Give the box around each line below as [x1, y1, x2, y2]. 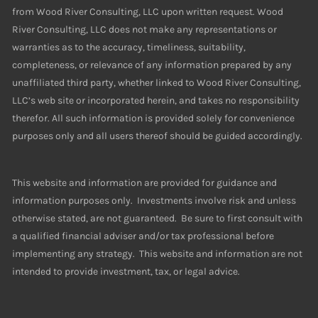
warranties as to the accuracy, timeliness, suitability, [12, 41, 246, 54]
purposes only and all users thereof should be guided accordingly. [12, 130, 303, 143]
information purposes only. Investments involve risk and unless [12, 194, 297, 207]
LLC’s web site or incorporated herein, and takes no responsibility [12, 94, 300, 107]
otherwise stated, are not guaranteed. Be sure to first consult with [12, 212, 303, 225]
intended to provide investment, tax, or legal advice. [12, 265, 241, 278]
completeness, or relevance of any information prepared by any [12, 59, 292, 72]
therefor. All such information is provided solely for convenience [12, 112, 295, 125]
